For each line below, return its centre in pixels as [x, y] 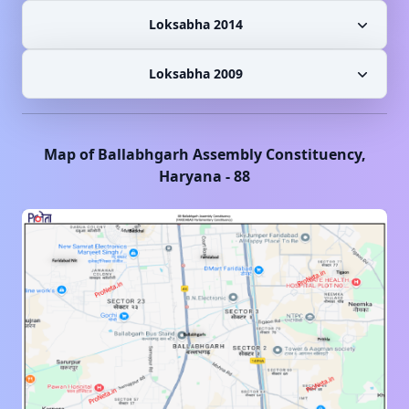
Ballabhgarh [143, 154]
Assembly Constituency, [277, 154]
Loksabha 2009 [195, 73]
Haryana [190, 176]
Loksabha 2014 [195, 24]
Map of [70, 154]
